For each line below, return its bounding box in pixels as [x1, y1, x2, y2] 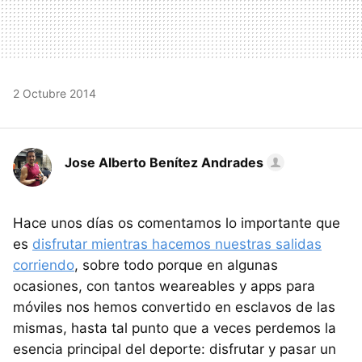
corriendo [13, 256, 74, 273]
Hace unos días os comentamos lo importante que [13, 214, 340, 231]
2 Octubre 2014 [13, 86, 96, 100]
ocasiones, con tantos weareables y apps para [13, 277, 315, 294]
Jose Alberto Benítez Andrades [65, 154, 263, 170]
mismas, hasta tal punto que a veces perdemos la [13, 319, 336, 336]
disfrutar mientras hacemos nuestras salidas [32, 235, 322, 252]
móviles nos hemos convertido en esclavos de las [13, 298, 335, 315]
